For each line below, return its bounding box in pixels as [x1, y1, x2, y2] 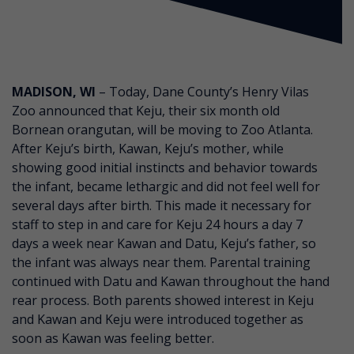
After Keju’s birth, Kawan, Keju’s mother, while [12, 139, 284, 157]
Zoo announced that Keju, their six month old [12, 101, 280, 119]
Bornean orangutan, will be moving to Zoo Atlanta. [12, 120, 313, 138]
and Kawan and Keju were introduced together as [12, 310, 303, 328]
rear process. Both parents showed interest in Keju [12, 291, 314, 309]
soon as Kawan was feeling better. [12, 329, 214, 347]
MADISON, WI [12, 82, 96, 100]
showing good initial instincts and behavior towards [12, 158, 318, 176]
